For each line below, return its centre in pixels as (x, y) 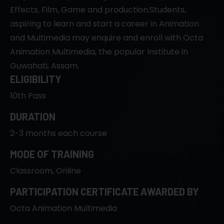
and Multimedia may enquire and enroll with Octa (106, 37)
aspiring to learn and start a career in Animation (104, 23)
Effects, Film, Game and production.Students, (98, 9)
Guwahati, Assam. (44, 65)
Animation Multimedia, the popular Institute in (99, 51)
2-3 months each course (58, 133)
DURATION (33, 116)
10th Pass (28, 95)
